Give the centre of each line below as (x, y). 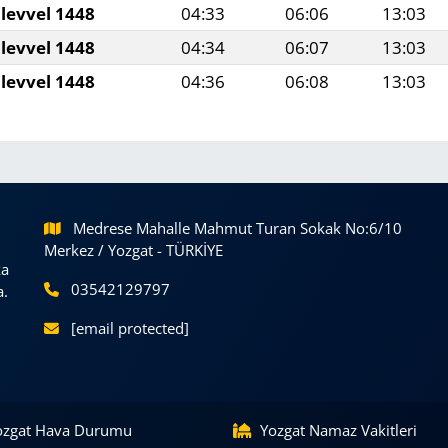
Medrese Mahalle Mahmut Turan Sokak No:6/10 (238, 227)
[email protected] (130, 327)
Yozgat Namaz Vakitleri (338, 430)
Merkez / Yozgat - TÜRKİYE (133, 249)
